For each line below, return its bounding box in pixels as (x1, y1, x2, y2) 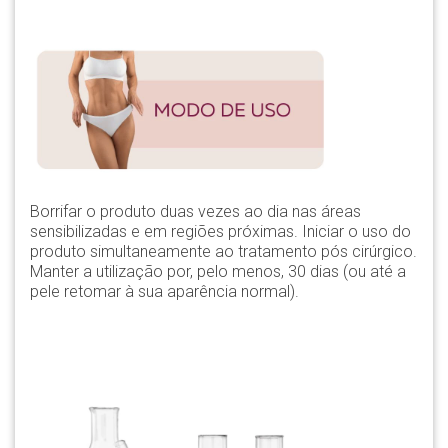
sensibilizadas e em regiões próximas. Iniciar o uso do (30, 222, 411, 241)
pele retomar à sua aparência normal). (30, 282, 299, 301)
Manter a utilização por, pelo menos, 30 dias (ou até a (30, 262, 406, 281)
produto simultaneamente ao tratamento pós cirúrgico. (30, 242, 417, 261)
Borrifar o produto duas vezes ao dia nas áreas (30, 202, 361, 221)
